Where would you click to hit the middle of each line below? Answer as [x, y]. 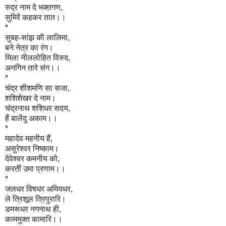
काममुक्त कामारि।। [34, 219]
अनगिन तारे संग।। [33, 68]
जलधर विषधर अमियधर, [39, 189]
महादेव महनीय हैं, [29, 138]
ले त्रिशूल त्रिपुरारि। [36, 199]
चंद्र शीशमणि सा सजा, [37, 88]
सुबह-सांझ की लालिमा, [37, 37]
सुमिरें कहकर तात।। [36, 17]
